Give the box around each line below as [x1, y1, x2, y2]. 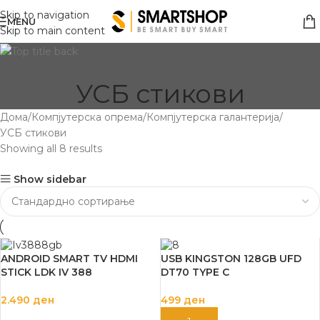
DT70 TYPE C [160, 265, 229, 279]
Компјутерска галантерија [146, 111, 279, 124]
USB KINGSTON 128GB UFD [160, 251, 301, 265]
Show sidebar [14, 173, 87, 186]
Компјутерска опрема [31, 111, 143, 124]
